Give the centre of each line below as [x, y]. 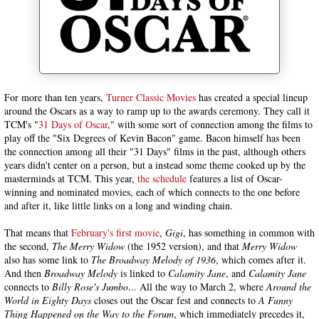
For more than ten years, [55, 97]
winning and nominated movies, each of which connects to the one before [152, 192]
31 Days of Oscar [73, 124]
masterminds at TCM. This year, [71, 178]
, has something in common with [249, 232]
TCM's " [21, 124]
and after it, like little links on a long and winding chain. [119, 205]
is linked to [143, 273]
